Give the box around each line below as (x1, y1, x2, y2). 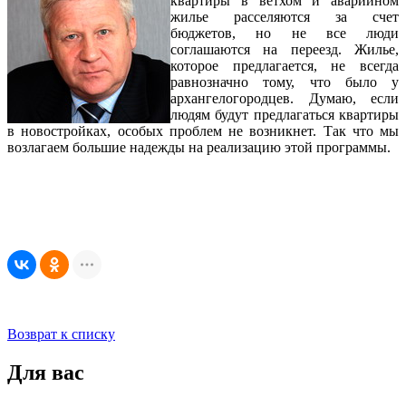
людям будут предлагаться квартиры (170, 107, 399, 123)
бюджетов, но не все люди (170, 25, 399, 42)
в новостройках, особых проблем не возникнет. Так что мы (7, 123, 399, 140)
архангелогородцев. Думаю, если (170, 91, 399, 107)
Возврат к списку (7, 326, 115, 343)
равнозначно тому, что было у (170, 74, 399, 91)
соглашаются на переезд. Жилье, (170, 42, 399, 58)
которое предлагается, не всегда (170, 58, 399, 74)
